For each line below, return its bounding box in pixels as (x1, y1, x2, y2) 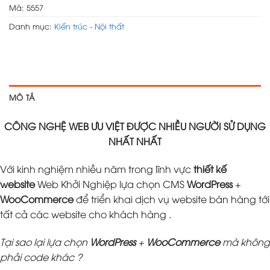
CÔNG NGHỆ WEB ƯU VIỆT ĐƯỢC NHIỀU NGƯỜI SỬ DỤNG (4, 119, 266, 133)
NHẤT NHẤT (108, 134, 162, 148)
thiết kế (193, 162, 227, 175)
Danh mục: (9, 20, 54, 32)
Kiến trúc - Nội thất (54, 20, 124, 32)
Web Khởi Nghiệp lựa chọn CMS (35, 177, 187, 190)
